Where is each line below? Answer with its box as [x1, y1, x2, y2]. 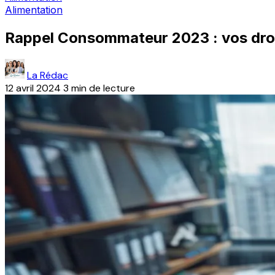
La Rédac [27, 68, 68, 82]
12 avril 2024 [5, 81, 61, 95]
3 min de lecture [63, 81, 135, 95]
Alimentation [5, 4, 63, 16]
